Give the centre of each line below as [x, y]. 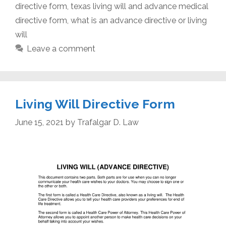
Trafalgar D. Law [108, 123]
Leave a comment [61, 49]
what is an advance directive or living [139, 21]
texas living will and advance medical [139, 7]
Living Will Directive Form [95, 104]
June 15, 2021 [39, 123]
